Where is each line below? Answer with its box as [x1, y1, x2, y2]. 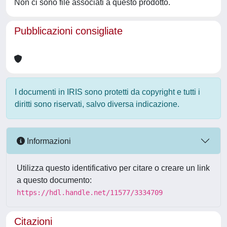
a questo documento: [17, 176, 92, 184]
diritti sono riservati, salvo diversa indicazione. [15, 100, 179, 108]
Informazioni [25, 136, 71, 145]
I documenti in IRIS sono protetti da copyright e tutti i [15, 88, 200, 96]
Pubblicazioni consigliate [14, 25, 123, 36]
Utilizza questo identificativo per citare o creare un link [17, 164, 210, 172]
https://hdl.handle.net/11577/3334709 [17, 188, 163, 197]
